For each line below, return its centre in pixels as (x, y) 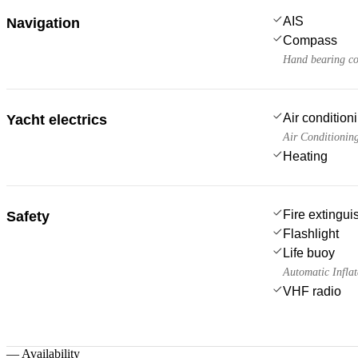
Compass (310, 40)
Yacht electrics (57, 119)
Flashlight (311, 233)
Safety (28, 216)
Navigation (43, 23)
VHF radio (312, 291)
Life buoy (309, 253)
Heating (305, 156)
